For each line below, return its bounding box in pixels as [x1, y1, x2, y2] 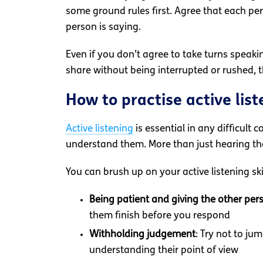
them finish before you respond [89, 211, 230, 221]
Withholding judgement [89, 230, 195, 240]
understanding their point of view [89, 245, 238, 256]
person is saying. [66, 22, 141, 33]
